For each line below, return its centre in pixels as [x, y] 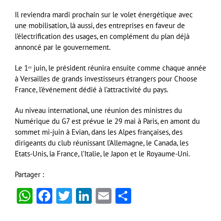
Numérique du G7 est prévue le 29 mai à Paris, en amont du [107, 121]
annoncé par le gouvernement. [63, 47]
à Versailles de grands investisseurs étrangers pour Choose [106, 78]
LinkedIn [121, 196]
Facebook [84, 196]
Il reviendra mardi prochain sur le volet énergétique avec [104, 14]
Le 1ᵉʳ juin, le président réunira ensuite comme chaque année [110, 68]
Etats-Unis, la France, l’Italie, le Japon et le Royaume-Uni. [102, 153]
